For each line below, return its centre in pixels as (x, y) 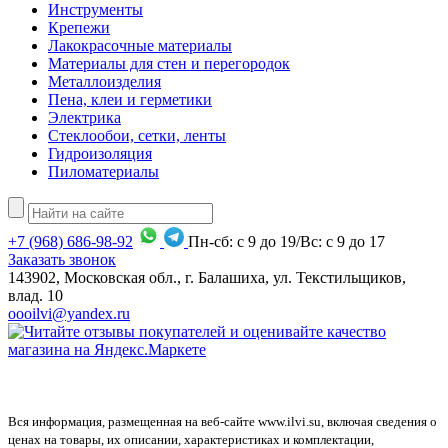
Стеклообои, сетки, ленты (137, 135)
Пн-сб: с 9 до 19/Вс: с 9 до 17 (286, 241)
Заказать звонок (62, 259)
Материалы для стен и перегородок (169, 63)
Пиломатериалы (103, 171)
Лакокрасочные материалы (140, 45)
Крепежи (79, 27)
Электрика (84, 117)
